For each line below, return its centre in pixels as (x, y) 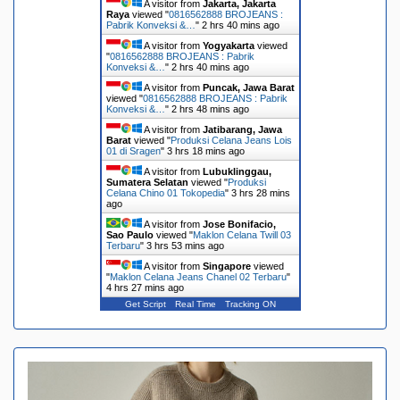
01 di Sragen (133, 150)
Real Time (195, 304)
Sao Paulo (129, 234)
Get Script (145, 304)
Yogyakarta (228, 45)
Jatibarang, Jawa (242, 129)
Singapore (226, 266)
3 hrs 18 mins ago (205, 150)
